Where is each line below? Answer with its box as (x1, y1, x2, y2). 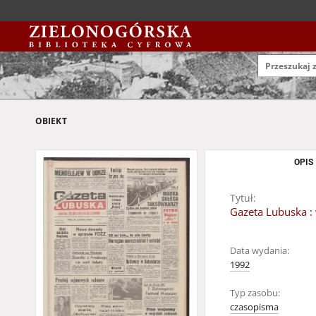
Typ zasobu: (230, 287, 280, 299)
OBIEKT (35, 115, 67, 127)
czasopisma (230, 301, 279, 313)
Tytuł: (230, 191, 256, 205)
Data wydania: (230, 245, 289, 257)
